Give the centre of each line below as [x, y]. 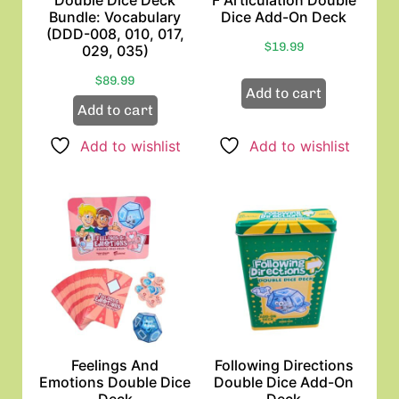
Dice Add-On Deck [284, 16]
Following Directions [284, 366]
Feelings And [115, 366]
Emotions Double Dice [115, 383]
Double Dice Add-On [284, 383]
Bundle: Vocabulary [115, 16]
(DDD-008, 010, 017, [115, 33]
